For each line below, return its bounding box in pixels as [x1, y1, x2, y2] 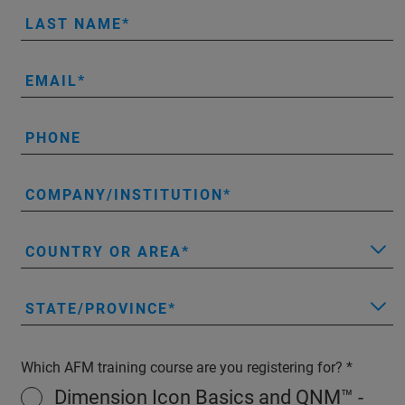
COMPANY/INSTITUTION [25, 185, 223, 203]
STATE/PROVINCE [25, 299, 168, 317]
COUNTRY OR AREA [25, 242, 182, 260]
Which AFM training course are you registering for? [21, 358, 346, 376]
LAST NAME [25, 14, 122, 33]
